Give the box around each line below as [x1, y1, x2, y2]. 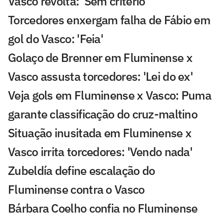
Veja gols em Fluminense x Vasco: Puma [8, 87, 212, 103]
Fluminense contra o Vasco [8, 181, 145, 197]
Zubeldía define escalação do [8, 162, 155, 178]
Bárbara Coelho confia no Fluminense [8, 200, 198, 216]
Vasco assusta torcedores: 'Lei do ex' [8, 68, 193, 84]
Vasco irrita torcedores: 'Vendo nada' [8, 143, 193, 160]
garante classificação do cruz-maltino [8, 106, 198, 122]
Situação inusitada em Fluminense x [8, 124, 192, 141]
